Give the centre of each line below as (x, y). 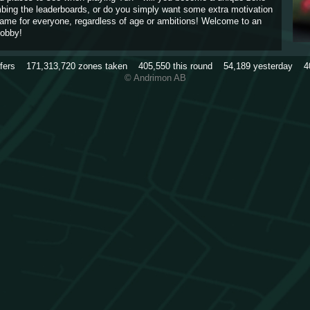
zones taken (107, 66)
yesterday (277, 66)
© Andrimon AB (155, 77)
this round (197, 66)
